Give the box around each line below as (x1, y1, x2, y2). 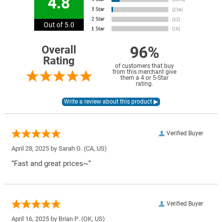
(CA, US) (82, 144, 107, 152)
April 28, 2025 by (11, 144, 58, 152)
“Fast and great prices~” (11, 159, 91, 168)
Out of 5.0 (43, 20, 74, 29)
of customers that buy (115, 62, 174, 69)
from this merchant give (112, 68, 176, 75)
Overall (42, 43, 76, 56)
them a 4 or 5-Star (120, 74, 168, 81)
